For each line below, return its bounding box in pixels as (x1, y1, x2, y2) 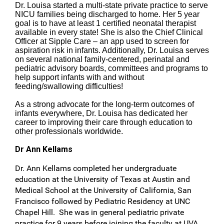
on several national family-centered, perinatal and (15, 55, 189, 63)
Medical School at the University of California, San (15, 185, 191, 195)
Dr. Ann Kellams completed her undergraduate (15, 163, 176, 173)
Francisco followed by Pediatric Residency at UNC (15, 196, 190, 206)
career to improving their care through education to (15, 118, 192, 126)
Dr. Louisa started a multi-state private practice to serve (15, 1, 208, 9)
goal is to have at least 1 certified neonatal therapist (15, 19, 196, 27)
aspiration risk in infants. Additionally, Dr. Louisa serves (15, 46, 209, 54)
